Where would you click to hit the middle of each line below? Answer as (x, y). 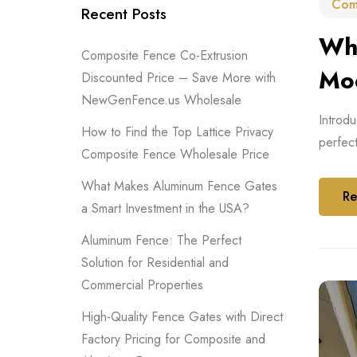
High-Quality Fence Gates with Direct (182, 317)
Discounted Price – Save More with (178, 78)
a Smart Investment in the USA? (165, 208)
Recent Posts (124, 14)
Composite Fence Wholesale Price (175, 154)
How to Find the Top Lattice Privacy (177, 132)
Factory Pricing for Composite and (173, 339)
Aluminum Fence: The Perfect (161, 240)
